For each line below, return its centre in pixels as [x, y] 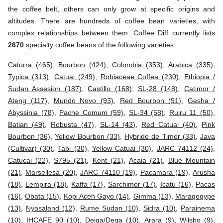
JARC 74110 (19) [108, 172]
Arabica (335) [191, 64]
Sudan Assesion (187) [45, 88]
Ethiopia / [200, 76]
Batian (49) [26, 124]
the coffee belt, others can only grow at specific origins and [111, 9]
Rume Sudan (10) [109, 208]
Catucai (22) [28, 160]
